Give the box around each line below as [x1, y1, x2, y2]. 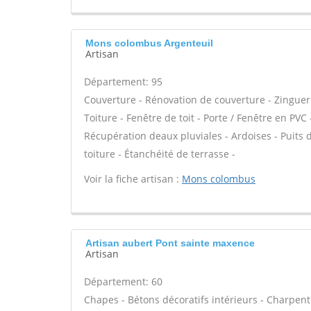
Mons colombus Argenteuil [85, 37, 213, 49]
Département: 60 [84, 275, 162, 288]
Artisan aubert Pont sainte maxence [85, 237, 255, 249]
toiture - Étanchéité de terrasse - [84, 147, 235, 160]
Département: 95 [84, 75, 162, 88]
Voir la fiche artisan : [84, 172, 182, 185]
